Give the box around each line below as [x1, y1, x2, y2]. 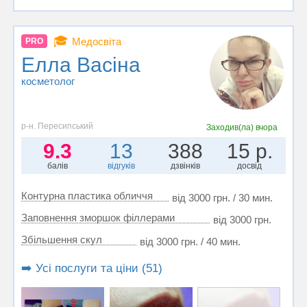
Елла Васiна [21, 53, 140, 77]
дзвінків [171, 160, 201, 171]
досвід [237, 160, 262, 171]
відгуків [108, 160, 136, 171]
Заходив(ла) [206, 122, 256, 132]
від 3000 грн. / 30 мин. [172, 191, 273, 204]
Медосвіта [72, 36, 121, 48]
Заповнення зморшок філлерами [21, 211, 175, 223]
